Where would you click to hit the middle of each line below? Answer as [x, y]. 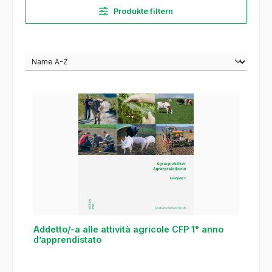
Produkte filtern [144, 12]
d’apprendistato [67, 240]
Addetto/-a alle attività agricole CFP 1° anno [128, 229]
